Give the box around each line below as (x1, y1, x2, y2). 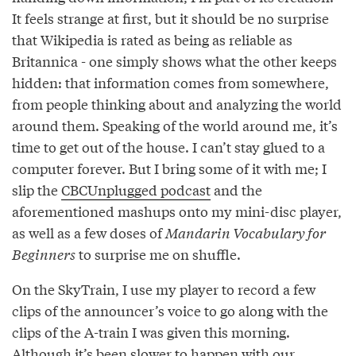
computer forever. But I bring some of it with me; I (12, 157, 327, 178)
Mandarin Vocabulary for (165, 222, 326, 242)
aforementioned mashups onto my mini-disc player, (12, 200, 342, 221)
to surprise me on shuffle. (75, 243, 241, 264)
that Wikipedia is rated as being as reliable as (12, 29, 292, 49)
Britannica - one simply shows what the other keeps (12, 50, 337, 71)
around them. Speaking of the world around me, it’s (12, 114, 338, 135)
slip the (12, 179, 61, 199)
